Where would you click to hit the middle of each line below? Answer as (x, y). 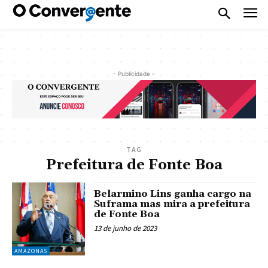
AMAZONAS (31, 251)
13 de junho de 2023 (126, 228)
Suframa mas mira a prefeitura (172, 204)
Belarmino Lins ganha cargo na (173, 194)
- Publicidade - (134, 73)
